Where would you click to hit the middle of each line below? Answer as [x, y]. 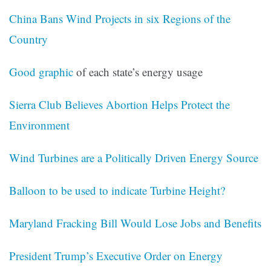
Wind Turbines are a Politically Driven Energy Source [134, 158]
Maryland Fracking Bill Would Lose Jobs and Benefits [135, 223]
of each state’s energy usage [138, 72]
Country [28, 39]
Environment [39, 125]
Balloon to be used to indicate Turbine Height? [117, 191]
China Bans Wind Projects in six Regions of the [120, 19]
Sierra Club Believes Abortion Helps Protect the [119, 105]
